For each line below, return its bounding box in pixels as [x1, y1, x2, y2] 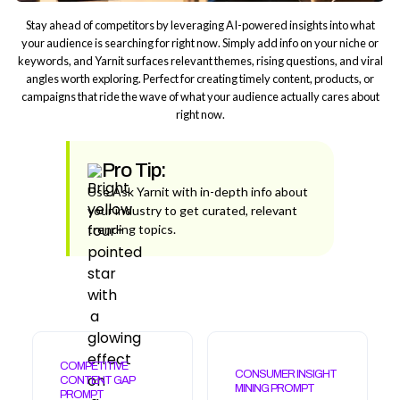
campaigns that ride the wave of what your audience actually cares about [21, 88, 379, 104]
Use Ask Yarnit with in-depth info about [87, 183, 308, 199]
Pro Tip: [101, 158, 166, 181]
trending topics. [87, 221, 176, 237]
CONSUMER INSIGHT [235, 367, 337, 380]
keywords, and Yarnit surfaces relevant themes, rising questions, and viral [17, 53, 383, 68]
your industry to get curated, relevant [87, 202, 297, 218]
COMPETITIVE [60, 359, 128, 372]
